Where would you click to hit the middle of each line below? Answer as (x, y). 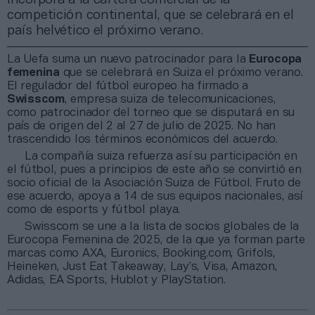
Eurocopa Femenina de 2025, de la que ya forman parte (156, 240)
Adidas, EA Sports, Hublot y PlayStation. (116, 280)
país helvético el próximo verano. (105, 31)
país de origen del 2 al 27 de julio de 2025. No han (141, 126)
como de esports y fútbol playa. (95, 210)
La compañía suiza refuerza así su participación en (161, 156)
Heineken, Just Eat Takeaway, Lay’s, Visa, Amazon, (142, 266)
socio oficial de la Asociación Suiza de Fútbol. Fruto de (154, 183)
